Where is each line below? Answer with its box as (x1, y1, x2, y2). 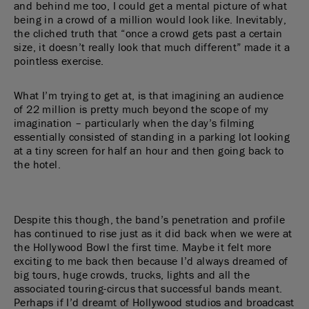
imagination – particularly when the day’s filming (14, 116, 255, 130)
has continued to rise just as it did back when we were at (14, 226, 292, 240)
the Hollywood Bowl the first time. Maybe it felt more (14, 240, 272, 254)
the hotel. (14, 157, 61, 171)
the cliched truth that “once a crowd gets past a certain (14, 26, 283, 40)
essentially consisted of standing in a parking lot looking (14, 130, 290, 143)
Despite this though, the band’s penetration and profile (14, 212, 285, 226)
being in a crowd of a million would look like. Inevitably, (14, 12, 287, 26)
